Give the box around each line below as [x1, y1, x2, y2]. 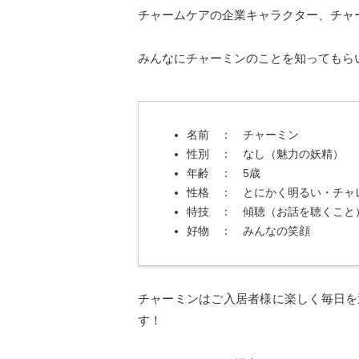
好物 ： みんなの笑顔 [187, 225, 310, 238]
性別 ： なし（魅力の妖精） [187, 148, 344, 161]
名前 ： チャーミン [187, 129, 299, 142]
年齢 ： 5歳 [187, 167, 260, 180]
